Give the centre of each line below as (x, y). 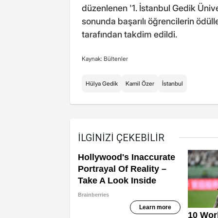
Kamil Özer (140, 83)
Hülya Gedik (102, 83)
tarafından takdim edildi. (129, 34)
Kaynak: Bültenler (105, 58)
